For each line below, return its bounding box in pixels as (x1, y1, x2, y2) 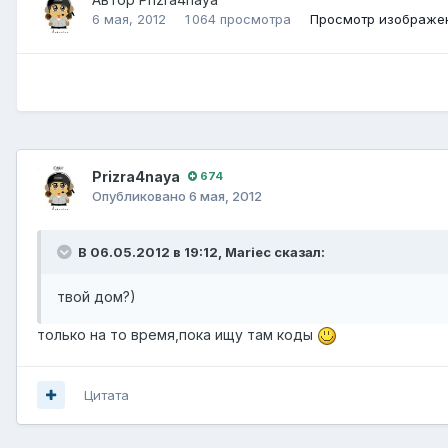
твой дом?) (57, 287, 136, 305)
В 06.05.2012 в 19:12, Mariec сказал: (75, 243, 325, 260)
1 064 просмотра (185, 11, 291, 28)
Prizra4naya (92, 167, 180, 185)
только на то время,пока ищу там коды (37, 325, 317, 343)
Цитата (84, 386, 129, 403)
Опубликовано (92, 187, 189, 204)
